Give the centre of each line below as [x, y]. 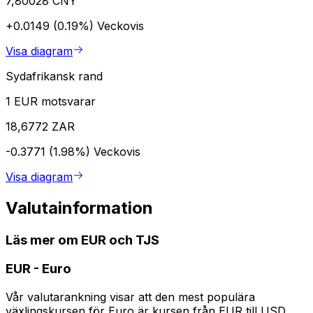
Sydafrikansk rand [54, 76]
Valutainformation [79, 208]
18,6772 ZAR [40, 126]
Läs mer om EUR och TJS [82, 240]
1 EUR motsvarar [51, 101]
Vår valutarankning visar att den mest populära [130, 297]
